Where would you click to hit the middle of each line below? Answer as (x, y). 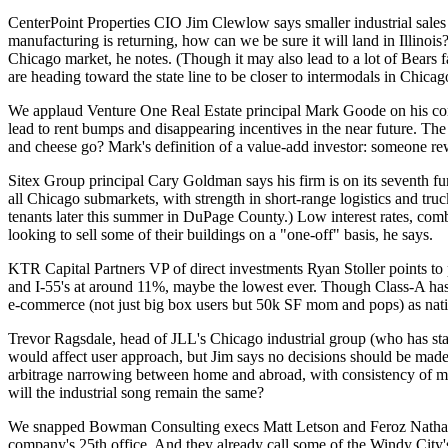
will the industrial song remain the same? (136, 392)
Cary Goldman (195, 180)
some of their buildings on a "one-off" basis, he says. (267, 234)
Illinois (420, 40)
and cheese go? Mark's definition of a (127, 146)
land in (373, 40)
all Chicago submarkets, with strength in (134, 198)
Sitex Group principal (78, 180)
